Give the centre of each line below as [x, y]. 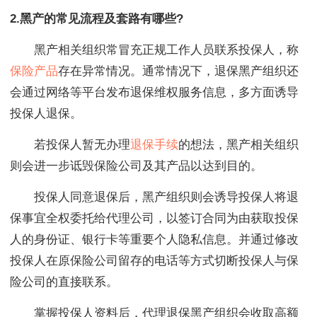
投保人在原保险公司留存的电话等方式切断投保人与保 [154, 260]
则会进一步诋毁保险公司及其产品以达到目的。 [136, 166]
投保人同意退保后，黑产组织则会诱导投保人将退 [154, 197]
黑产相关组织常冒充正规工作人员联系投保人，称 [154, 50]
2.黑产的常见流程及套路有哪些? [97, 18]
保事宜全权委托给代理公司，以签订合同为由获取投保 [154, 218]
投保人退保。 [46, 113]
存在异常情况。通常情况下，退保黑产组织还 [178, 71]
